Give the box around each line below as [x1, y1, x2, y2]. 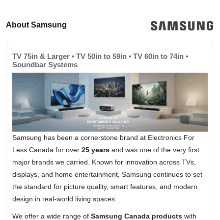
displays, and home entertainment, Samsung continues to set [12, 170, 202, 179]
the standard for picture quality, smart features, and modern [12, 183, 197, 191]
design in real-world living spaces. [12, 195, 117, 203]
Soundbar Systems [12, 60, 78, 69]
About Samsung [6, 21, 67, 29]
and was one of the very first [110, 146, 199, 154]
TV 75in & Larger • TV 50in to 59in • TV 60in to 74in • [12, 52, 188, 61]
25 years [82, 146, 110, 154]
